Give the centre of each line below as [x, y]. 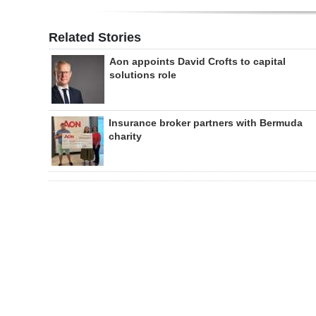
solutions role [143, 75]
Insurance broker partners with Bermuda [206, 123]
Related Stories [95, 38]
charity [125, 136]
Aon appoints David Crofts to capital [197, 62]
